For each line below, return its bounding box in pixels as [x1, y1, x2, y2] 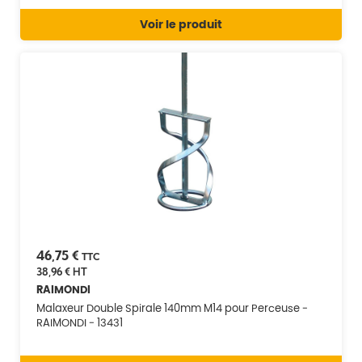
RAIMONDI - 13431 [36, 314, 123, 330]
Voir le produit [140, 15, 222, 32]
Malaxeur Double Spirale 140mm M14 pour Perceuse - [36, 300, 308, 316]
